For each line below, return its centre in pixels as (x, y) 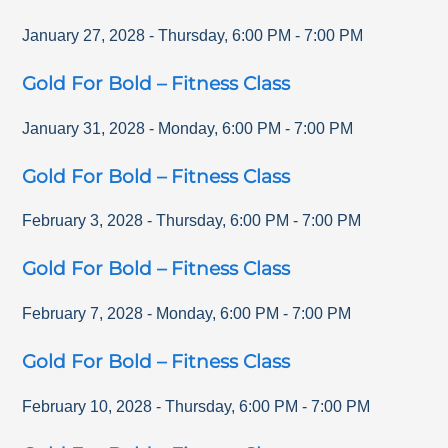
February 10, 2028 (87, 406)
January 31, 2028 (84, 128)
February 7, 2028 (83, 313)
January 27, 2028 (84, 35)
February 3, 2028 (83, 221)
